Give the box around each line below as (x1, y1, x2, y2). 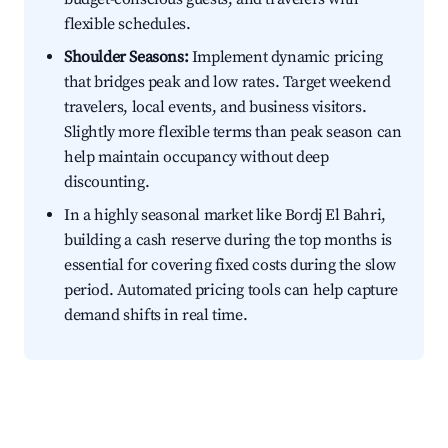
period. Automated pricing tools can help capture (64, 280, 398, 301)
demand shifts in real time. (64, 305, 248, 326)
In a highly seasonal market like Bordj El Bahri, (64, 205, 386, 226)
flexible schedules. (64, 14, 191, 35)
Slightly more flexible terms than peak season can (64, 122, 402, 143)
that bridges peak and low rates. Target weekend (64, 72, 391, 93)
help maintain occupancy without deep (64, 147, 329, 168)
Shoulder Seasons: (64, 47, 189, 68)
